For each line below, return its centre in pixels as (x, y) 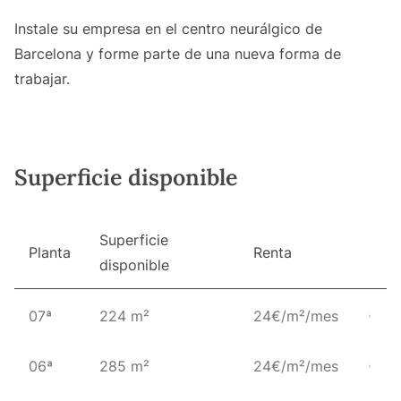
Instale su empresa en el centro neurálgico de (168, 29)
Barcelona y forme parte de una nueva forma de (178, 54)
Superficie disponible (126, 178)
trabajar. (42, 79)
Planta (50, 253)
